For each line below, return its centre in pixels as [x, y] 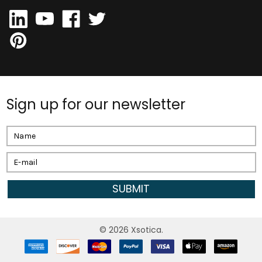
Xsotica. [146, 230]
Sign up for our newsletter [96, 104]
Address [22, 144]
